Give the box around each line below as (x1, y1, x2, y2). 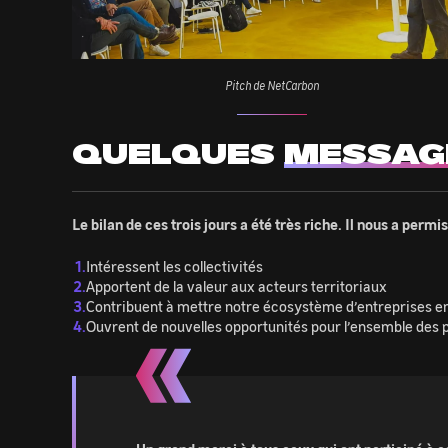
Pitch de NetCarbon (224, 76, 319, 93)
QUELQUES (72, 134, 284, 171)
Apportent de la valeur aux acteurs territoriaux (86, 275, 387, 296)
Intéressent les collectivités (86, 255, 263, 276)
